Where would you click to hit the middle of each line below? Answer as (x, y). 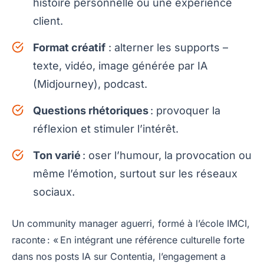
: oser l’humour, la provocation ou (166, 155)
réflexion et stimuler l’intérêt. (106, 128)
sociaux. (54, 192)
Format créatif (69, 47)
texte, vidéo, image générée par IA (120, 65)
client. (48, 21)
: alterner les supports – (167, 47)
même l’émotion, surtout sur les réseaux (135, 173)
